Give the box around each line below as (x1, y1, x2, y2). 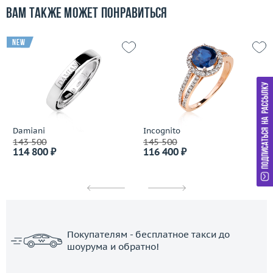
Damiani (13, 126, 45, 136)
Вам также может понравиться (6, 7, 168, 22)
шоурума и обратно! (67, 240, 159, 252)
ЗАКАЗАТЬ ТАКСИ (103, 258, 170, 269)
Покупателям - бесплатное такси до (67, 228, 230, 240)
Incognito (143, 126, 180, 136)
